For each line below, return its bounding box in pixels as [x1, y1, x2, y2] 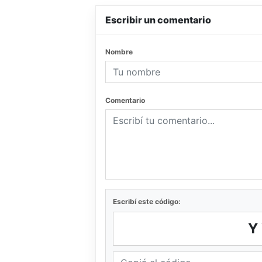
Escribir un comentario [105, 14, 211, 26]
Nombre [105, 47, 133, 56]
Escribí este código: [113, 197, 181, 206]
